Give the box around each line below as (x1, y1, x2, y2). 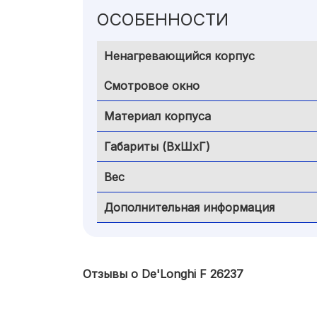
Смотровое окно (104, 79, 200, 93)
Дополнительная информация (104, 200, 275, 214)
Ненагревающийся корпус (104, 49, 255, 63)
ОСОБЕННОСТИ (97, 9, 229, 30)
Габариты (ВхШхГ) (104, 139, 210, 154)
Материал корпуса (104, 109, 211, 123)
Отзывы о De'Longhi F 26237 (83, 267, 243, 281)
